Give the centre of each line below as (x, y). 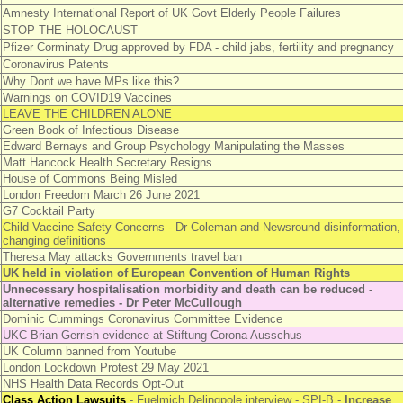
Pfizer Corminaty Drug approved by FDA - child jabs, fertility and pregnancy (198, 47)
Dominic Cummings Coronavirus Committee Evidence (142, 319)
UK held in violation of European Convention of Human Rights (176, 273)
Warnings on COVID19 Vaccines (87, 98)
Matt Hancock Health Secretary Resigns (107, 162)
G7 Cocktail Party (49, 211)
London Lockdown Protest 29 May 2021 (105, 367)
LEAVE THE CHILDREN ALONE (87, 114)
